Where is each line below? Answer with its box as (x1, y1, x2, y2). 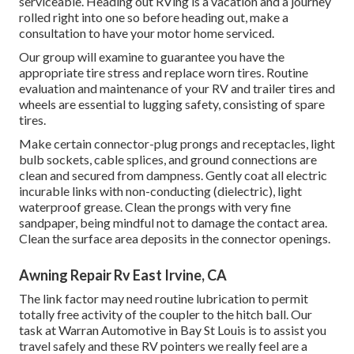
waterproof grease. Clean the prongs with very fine (19, 198, 291, 214)
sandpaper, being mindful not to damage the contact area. (19, 214, 327, 230)
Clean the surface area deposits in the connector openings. (19, 230, 330, 246)
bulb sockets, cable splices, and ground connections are (19, 151, 317, 167)
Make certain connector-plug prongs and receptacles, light (19, 135, 335, 151)
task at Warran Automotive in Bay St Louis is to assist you (19, 322, 326, 337)
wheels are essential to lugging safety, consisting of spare (19, 96, 325, 111)
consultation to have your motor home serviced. (19, 24, 274, 40)
